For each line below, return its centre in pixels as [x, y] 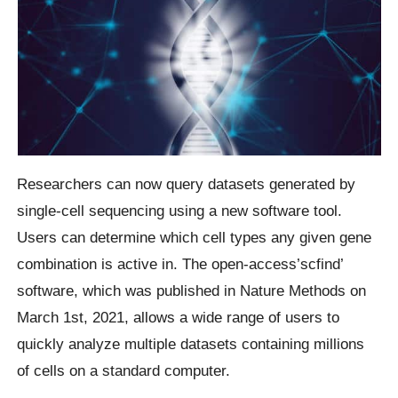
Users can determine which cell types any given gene [195, 238]
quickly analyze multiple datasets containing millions [191, 344]
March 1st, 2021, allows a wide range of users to [179, 318]
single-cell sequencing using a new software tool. [180, 211]
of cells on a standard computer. [124, 371]
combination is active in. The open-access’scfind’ [180, 264]
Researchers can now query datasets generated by [187, 184]
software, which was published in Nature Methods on [192, 291]
